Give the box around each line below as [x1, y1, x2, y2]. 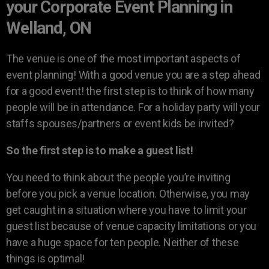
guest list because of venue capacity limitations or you [6, 219, 257, 232]
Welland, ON [6, 17, 92, 38]
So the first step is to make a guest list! [6, 144, 193, 157]
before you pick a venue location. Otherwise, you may [6, 187, 250, 200]
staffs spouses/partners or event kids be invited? [6, 116, 234, 130]
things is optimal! [6, 252, 85, 265]
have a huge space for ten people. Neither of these [6, 235, 239, 249]
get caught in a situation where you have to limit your [6, 203, 247, 216]
